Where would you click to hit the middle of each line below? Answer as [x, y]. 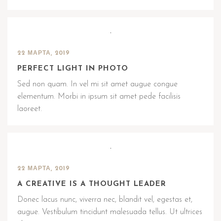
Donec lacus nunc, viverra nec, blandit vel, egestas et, [105, 200]
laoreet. [30, 109]
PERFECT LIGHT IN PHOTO [73, 69]
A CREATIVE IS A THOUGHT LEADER [92, 184]
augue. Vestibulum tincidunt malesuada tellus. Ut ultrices [110, 212]
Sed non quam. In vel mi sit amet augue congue [97, 84]
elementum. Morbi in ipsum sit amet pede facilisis [99, 97]
